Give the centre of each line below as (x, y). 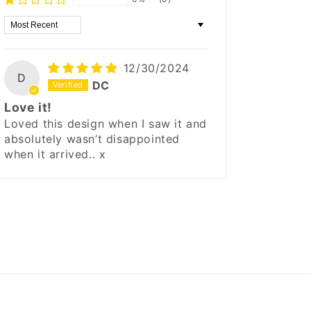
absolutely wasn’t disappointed (92, 139)
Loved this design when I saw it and (106, 124)
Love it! (28, 108)
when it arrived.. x (55, 154)
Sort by (25, 23)
